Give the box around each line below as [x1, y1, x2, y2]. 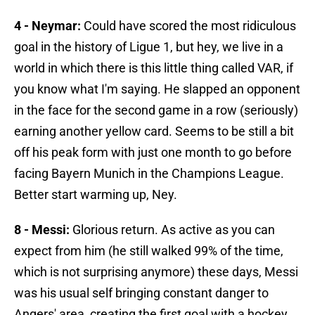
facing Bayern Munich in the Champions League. [14, 166, 284, 181]
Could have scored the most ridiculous [81, 18, 296, 34]
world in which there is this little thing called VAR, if [14, 60, 293, 76]
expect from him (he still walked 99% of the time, [14, 243, 283, 259]
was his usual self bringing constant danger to [14, 285, 269, 301]
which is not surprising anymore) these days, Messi [14, 264, 298, 280]
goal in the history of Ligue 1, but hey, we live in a [14, 39, 283, 55]
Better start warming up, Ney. [14, 187, 177, 202]
